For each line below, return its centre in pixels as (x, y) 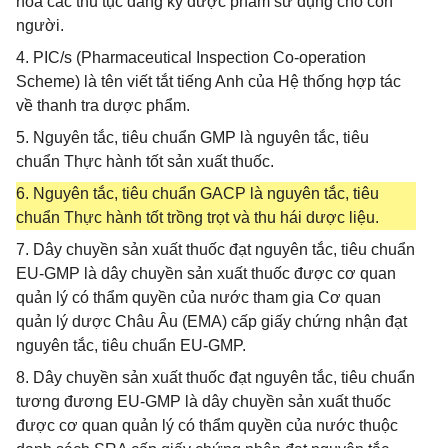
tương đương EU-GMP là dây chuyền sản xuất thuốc (203, 401)
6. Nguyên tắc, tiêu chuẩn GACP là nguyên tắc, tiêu (197, 193)
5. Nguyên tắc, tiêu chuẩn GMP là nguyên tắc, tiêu (192, 137)
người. (40, 25)
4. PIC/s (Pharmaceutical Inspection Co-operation (191, 57)
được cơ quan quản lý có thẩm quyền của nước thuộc (207, 425)
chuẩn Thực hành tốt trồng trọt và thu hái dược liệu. (197, 217)
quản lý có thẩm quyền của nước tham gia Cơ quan (198, 297)
